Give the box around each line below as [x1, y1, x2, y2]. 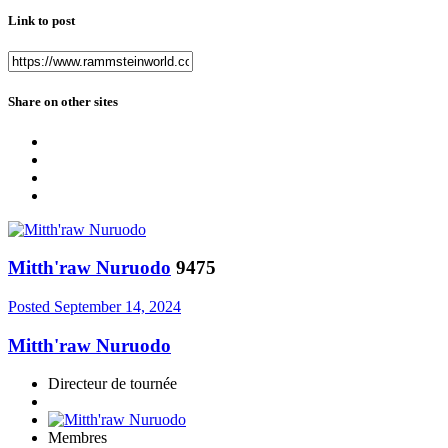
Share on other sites [8, 94, 118, 110]
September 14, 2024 [54, 298, 181, 316]
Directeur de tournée [48, 375, 177, 393]
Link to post [8, 13, 75, 29]
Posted [8, 298, 54, 316]
